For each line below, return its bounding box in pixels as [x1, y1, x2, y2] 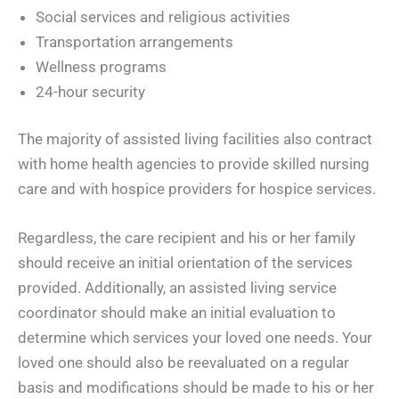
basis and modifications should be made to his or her [18, 379, 374, 397]
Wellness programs [36, 57, 167, 76]
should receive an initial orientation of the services [18, 254, 353, 273]
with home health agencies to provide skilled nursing [18, 155, 370, 173]
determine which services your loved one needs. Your [18, 329, 372, 347]
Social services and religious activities [36, 7, 290, 26]
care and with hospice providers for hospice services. [18, 180, 376, 198]
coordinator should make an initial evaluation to [18, 304, 336, 322]
